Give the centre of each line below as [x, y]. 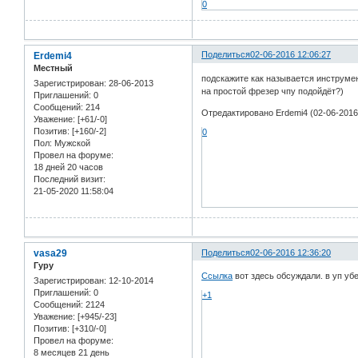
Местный [53, 68]
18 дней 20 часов [68, 167]
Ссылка [217, 276]
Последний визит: [70, 179]
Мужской [71, 143]
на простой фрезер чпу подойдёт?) [273, 91]
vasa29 [50, 253]
